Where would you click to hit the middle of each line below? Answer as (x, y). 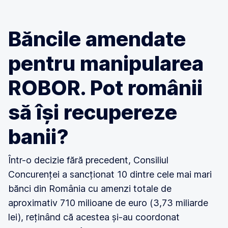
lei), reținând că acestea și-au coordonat (94, 217)
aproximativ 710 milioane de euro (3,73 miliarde (108, 203)
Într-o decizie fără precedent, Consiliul (88, 160)
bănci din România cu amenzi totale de (90, 189)
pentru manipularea (106, 63)
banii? (38, 137)
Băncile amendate (97, 39)
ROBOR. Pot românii (105, 88)
